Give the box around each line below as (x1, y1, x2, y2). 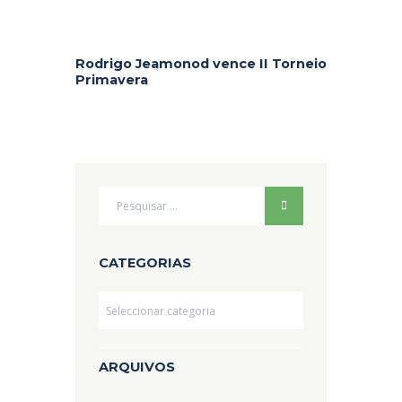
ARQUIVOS (99, 359, 176, 376)
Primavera (75, 71, 148, 88)
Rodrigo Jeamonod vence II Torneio (75, 55, 327, 72)
